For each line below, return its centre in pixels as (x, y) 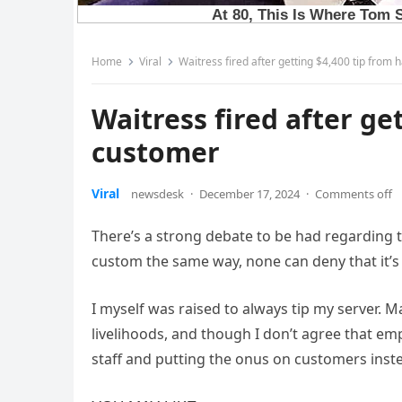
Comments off (354, 194)
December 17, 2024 (249, 194)
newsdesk (157, 194)
